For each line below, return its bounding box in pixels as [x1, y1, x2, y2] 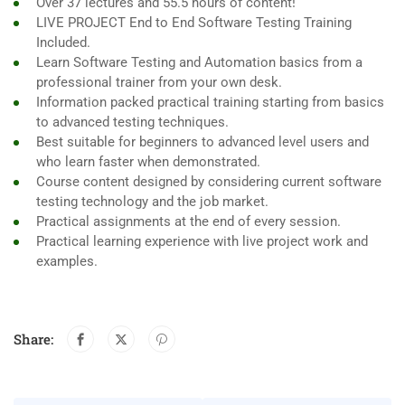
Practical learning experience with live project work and [36, 233, 368, 250]
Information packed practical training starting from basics [36, 94, 384, 111]
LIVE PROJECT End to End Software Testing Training [36, 14, 352, 32]
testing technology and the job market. [36, 193, 268, 211]
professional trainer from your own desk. [36, 74, 282, 91]
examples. [36, 253, 98, 270]
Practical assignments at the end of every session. [36, 213, 341, 231]
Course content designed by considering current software [36, 174, 381, 191]
